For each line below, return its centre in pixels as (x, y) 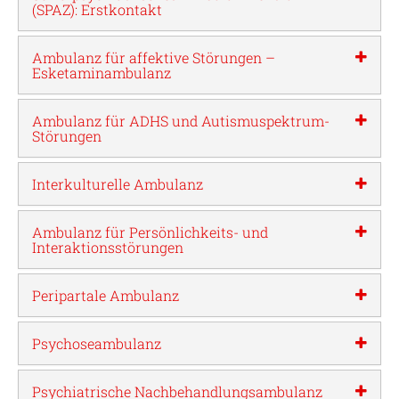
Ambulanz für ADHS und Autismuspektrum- (181, 121)
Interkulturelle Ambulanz (118, 184)
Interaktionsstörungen (108, 248)
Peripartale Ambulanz (106, 296)
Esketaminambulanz (102, 73)
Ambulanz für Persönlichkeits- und (150, 232)
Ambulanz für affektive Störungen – (154, 58)
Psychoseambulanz (97, 344)
